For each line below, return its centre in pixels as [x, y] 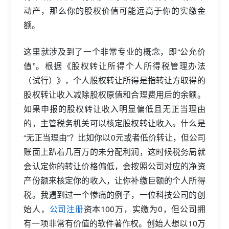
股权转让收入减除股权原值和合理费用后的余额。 [114, 94]
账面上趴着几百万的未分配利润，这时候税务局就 [114, 152]
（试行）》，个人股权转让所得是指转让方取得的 [114, 80]
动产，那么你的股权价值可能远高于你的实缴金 [114, 10]
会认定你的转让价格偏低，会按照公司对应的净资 [114, 166]
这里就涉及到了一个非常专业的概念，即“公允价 [114, 51]
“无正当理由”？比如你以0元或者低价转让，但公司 [114, 137]
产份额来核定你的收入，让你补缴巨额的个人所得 [114, 180]
